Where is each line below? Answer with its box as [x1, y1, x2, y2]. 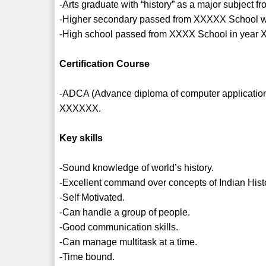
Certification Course [59, 58, 150, 69]
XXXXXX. [59, 103, 102, 113]
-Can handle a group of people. [59, 207, 191, 217]
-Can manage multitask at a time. [59, 236, 198, 247]
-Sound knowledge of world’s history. [59, 162, 214, 173]
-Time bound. [59, 251, 115, 262]
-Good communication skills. [59, 221, 179, 232]
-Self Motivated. [59, 192, 125, 202]
